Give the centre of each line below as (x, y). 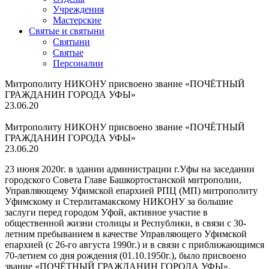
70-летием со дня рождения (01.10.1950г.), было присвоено (125, 255)
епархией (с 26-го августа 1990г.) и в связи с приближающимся (134, 245)
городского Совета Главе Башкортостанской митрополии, (123, 180)
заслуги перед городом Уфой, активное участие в (106, 212)
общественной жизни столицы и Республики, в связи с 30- (125, 223)
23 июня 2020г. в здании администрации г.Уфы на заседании (130, 169)
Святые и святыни (67, 31)
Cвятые (68, 53)
